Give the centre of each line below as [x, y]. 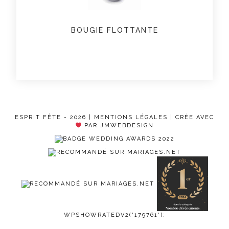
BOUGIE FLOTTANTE [114, 30]
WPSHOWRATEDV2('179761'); [114, 215]
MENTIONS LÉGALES [131, 117]
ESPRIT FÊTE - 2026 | [54, 117]
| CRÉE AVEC [191, 117]
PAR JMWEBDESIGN [118, 125]
